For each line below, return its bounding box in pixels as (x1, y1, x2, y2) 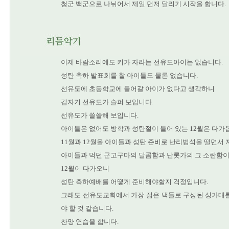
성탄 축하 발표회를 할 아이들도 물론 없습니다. (61, 72, 198, 79)
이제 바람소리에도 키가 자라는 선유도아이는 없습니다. (61, 58, 223, 66)
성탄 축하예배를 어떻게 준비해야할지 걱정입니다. (61, 178, 208, 186)
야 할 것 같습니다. (61, 204, 113, 212)
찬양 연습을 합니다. (61, 218, 119, 225)
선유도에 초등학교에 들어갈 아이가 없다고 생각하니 (61, 85, 215, 93)
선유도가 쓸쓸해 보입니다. (61, 111, 139, 119)
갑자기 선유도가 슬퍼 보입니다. (61, 98, 153, 106)
